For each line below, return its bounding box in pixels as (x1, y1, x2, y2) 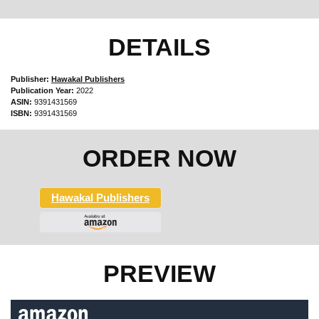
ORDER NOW (83, 144, 236, 172)
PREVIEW (103, 259, 216, 287)
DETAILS (108, 33, 211, 61)
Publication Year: (11, 85, 74, 95)
